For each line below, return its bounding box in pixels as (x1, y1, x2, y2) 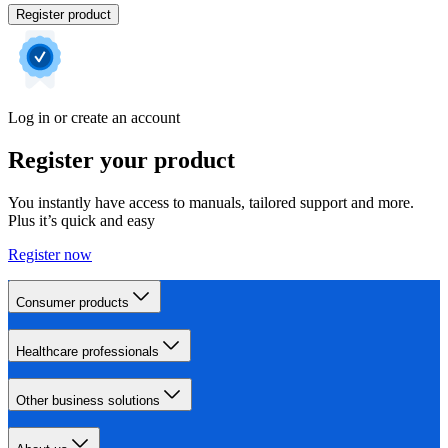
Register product (16, 7, 111, 23)
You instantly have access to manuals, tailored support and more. (8, 194, 414, 212)
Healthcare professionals (16, 344, 159, 360)
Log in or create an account (8, 109, 180, 127)
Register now (8, 246, 92, 264)
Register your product (8, 147, 235, 174)
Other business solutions (16, 393, 160, 409)
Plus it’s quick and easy (8, 212, 155, 230)
